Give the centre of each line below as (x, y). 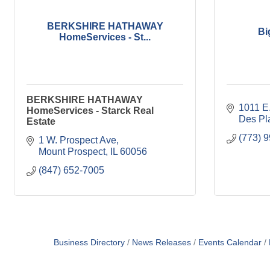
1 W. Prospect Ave (77, 140)
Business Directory (89, 243)
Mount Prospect (72, 152)
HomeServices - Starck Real (90, 111)
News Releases (161, 243)
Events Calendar (230, 243)
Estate (41, 121)
